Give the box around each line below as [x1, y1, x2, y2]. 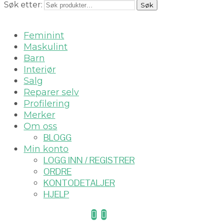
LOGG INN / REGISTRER [43, 154, 135, 166]
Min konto [24, 144, 69, 155]
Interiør [24, 64, 56, 75]
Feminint [24, 30, 64, 41]
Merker [24, 110, 55, 121]
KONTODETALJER [43, 177, 115, 189]
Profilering [24, 98, 70, 110]
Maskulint [24, 41, 68, 53]
